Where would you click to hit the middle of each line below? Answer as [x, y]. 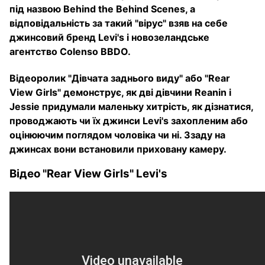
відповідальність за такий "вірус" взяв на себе [119, 23]
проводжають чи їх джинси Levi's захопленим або [129, 121]
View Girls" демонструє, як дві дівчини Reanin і [120, 93]
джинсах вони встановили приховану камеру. [118, 149]
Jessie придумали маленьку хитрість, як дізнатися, [131, 107]
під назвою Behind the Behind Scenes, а [102, 9]
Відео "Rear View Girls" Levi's [88, 174]
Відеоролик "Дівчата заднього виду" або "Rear [120, 78]
